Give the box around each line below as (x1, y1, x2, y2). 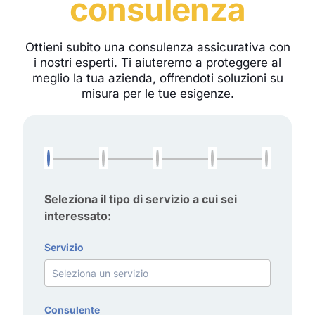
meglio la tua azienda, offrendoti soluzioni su (32, 71, 283, 86)
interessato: (44, 209, 111, 224)
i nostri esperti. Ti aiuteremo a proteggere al (34, 56, 281, 70)
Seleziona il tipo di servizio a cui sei (44, 192, 237, 207)
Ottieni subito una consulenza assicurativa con (25, 40, 290, 55)
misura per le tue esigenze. (81, 86, 234, 101)
